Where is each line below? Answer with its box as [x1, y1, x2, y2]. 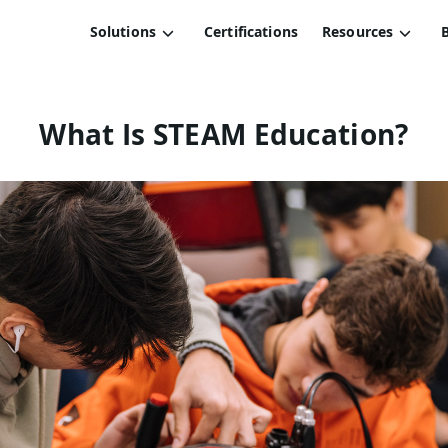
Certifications [203, 22, 298, 41]
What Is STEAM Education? [39, 115, 409, 154]
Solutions [89, 22, 156, 41]
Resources [321, 22, 394, 41]
